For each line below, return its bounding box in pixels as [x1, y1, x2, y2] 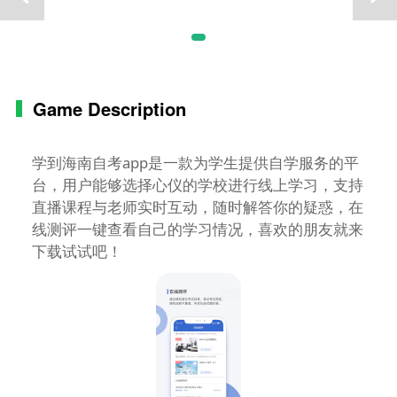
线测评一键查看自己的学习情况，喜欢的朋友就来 [31, 218, 363, 239]
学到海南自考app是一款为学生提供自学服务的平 [31, 152, 359, 173]
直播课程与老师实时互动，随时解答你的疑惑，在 [31, 196, 363, 217]
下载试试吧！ [31, 240, 122, 261]
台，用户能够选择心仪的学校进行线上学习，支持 [31, 174, 363, 195]
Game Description [33, 95, 186, 121]
